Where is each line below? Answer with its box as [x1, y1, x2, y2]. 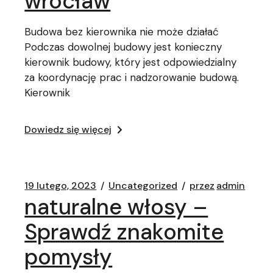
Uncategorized [108, 179, 178, 192]
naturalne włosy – [24, 193, 208, 221]
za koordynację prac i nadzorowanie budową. [24, 71, 239, 84]
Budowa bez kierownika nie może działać [24, 25, 219, 38]
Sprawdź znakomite [24, 218, 224, 246]
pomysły [24, 243, 113, 271]
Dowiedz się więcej [24, 123, 112, 136]
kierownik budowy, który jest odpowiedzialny [24, 55, 237, 69]
